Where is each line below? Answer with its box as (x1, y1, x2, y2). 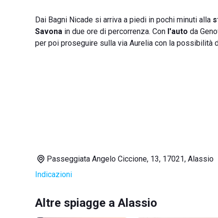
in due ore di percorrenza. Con (62, 27, 167, 36)
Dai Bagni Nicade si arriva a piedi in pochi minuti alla (35, 15, 213, 24)
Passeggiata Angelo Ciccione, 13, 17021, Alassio (47, 154, 214, 163)
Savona (35, 27, 62, 36)
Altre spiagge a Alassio (35, 196, 157, 210)
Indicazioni (35, 170, 72, 179)
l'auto (167, 27, 188, 36)
